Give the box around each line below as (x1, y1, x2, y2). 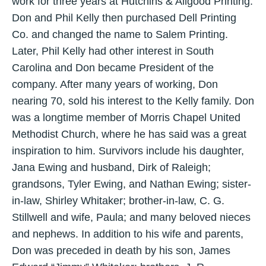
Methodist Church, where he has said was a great (12, 128, 246, 141)
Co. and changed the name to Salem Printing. (12, 28, 228, 41)
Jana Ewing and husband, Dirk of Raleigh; (12, 161, 211, 174)
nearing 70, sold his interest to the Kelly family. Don (12, 95, 254, 107)
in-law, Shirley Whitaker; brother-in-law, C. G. (12, 195, 224, 207)
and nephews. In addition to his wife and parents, (12, 228, 243, 240)
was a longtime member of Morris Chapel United (12, 112, 240, 124)
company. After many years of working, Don (12, 78, 218, 91)
